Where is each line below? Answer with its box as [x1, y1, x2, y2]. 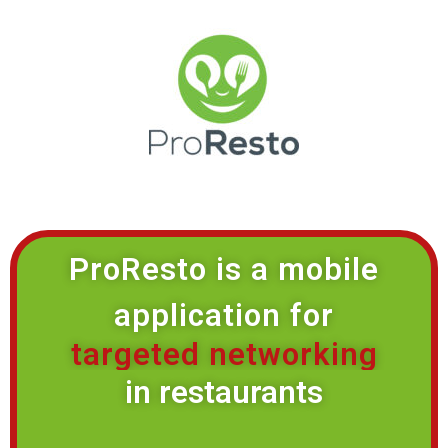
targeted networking [70, 336, 378, 373]
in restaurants [125, 374, 323, 411]
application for [114, 297, 334, 334]
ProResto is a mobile [69, 251, 379, 288]
